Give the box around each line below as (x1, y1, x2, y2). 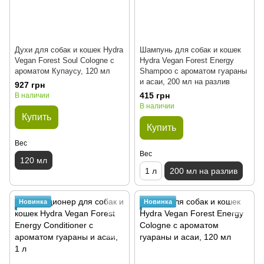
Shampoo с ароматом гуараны (140, 67, 247, 76)
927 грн (15, 80, 45, 90)
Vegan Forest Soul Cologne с (15, 56, 114, 65)
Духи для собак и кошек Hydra (15, 45, 123, 55)
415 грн (140, 91, 170, 101)
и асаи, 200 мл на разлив (140, 77, 230, 87)
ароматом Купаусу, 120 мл (15, 67, 110, 76)
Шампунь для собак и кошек (140, 45, 241, 55)
